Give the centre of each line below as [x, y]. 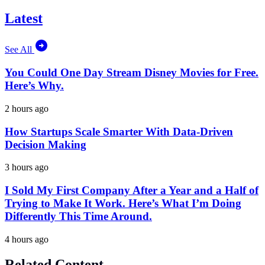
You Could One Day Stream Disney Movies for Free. [132, 73]
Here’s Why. [34, 86]
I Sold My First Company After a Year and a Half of [132, 190]
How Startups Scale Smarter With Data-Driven [119, 131]
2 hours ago [27, 108]
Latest [24, 19]
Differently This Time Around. [78, 216]
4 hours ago [27, 239]
